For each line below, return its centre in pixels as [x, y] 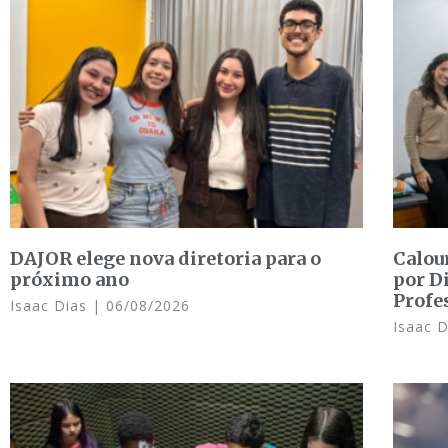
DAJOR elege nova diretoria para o [165, 258]
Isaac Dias [51, 305]
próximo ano [69, 279]
